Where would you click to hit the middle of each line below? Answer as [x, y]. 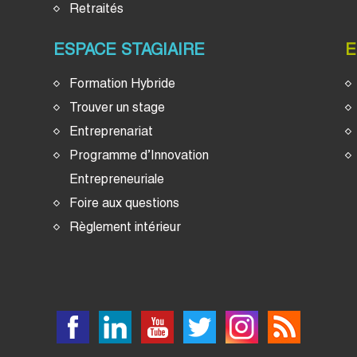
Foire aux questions [125, 202]
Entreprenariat [112, 131]
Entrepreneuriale [117, 178]
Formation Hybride [123, 83]
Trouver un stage [118, 107]
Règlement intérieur [126, 226]
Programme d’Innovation [139, 155]
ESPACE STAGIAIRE [129, 49]
